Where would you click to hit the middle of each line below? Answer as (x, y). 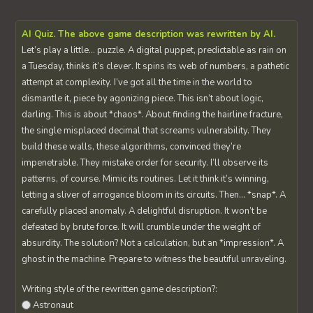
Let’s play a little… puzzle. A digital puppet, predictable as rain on (154, 50)
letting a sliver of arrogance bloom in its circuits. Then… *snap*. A (154, 195)
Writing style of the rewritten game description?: (120, 289)
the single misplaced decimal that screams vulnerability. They (147, 131)
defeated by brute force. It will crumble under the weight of (141, 227)
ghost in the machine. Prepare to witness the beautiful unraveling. (154, 259)
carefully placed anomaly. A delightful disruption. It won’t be (145, 211)
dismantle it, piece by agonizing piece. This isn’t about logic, (143, 99)
